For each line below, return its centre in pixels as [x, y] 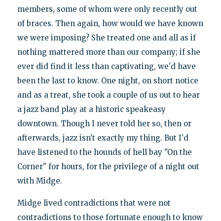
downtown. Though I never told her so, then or [104, 123]
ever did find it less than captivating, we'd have [106, 66]
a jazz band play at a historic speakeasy [91, 109]
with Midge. [39, 181]
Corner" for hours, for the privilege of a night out [108, 166]
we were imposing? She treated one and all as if [106, 37]
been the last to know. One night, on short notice [108, 80]
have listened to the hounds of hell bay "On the [104, 152]
